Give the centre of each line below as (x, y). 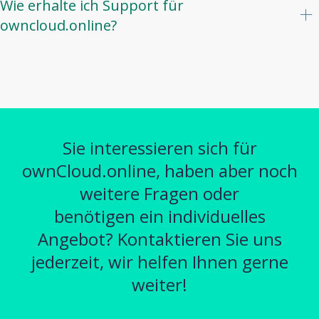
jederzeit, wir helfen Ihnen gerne (159, 261)
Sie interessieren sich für (159, 147)
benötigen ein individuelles (159, 216)
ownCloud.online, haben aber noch (159, 170)
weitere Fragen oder (159, 193)
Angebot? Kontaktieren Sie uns (159, 239)
